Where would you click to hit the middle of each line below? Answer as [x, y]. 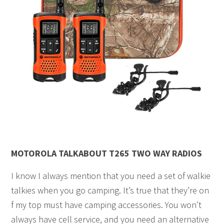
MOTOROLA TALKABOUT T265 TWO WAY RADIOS [107, 153]
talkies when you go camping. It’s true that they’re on [110, 190]
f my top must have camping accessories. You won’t [106, 205]
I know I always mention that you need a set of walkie [111, 176]
